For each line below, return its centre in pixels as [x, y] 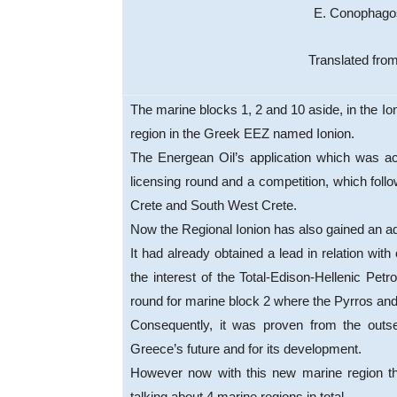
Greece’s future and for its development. [246, 349]
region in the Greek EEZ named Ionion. [242, 134]
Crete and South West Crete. [214, 206]
